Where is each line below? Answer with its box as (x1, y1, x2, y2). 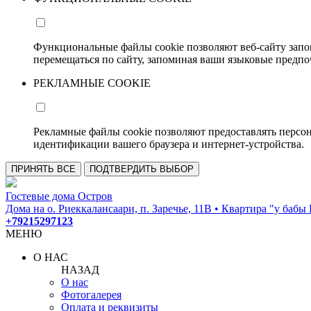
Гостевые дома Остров (6, 190, 112, 202)
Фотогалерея (61, 289, 121, 301)
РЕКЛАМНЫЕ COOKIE (33, 77, 151, 89)
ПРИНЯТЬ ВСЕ (11, 164, 76, 174)
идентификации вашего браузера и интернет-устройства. (33, 138, 304, 150)
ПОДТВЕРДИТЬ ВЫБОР (90, 164, 194, 174)
